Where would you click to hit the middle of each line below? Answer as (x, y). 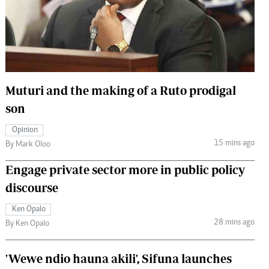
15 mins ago (234, 144)
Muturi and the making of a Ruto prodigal (121, 90)
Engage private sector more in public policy (125, 169)
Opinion (25, 130)
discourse (32, 187)
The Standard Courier (131, 14)
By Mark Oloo (28, 144)
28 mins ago (234, 223)
